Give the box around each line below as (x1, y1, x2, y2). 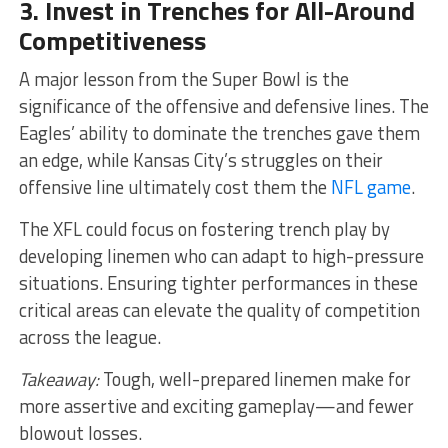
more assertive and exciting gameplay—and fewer (18, 391, 414, 420)
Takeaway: (18, 364, 99, 393)
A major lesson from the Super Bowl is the (18, 64, 349, 93)
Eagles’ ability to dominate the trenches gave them (18, 118, 420, 147)
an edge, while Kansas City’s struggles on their (18, 145, 383, 174)
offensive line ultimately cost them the (18, 172, 331, 201)
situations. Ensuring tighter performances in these (18, 268, 418, 297)
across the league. (18, 322, 161, 351)
